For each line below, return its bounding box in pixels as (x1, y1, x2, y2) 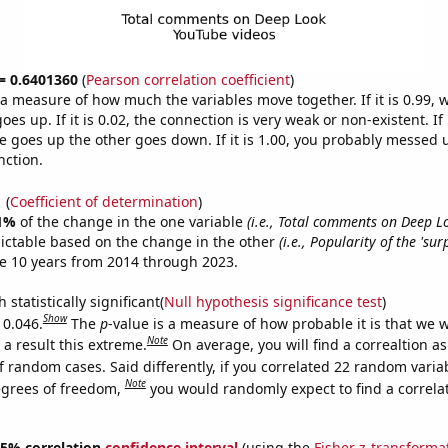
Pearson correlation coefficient (85, 70, 290, 89)
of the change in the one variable (19, 211, 247, 231)
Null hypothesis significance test (163, 291, 382, 311)
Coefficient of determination (9, 191, 198, 211)
